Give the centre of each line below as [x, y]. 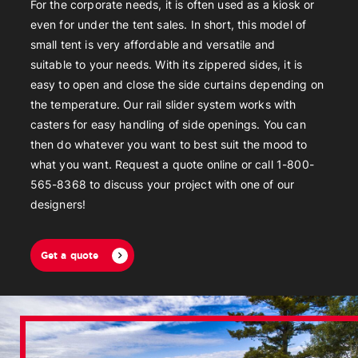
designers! [58, 205]
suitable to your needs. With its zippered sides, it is [166, 65]
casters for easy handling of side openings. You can [168, 125]
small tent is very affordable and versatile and [153, 45]
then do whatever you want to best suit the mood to [169, 145]
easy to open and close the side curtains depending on [177, 85]
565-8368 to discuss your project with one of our [162, 185]
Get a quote [70, 255]
